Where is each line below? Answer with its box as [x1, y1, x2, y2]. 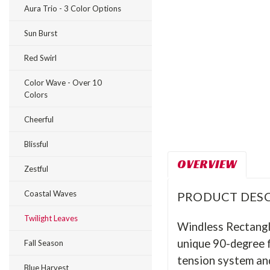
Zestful [24, 164, 48, 174]
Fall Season [24, 238, 63, 248]
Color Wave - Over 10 [24, 78, 102, 87]
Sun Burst [24, 28, 57, 38]
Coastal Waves [24, 189, 77, 198]
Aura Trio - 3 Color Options [24, 4, 121, 13]
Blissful [24, 139, 48, 149]
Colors [24, 90, 48, 99]
